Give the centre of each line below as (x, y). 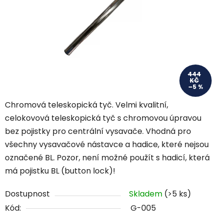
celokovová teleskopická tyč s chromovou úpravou (103, 118)
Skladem (147, 194)
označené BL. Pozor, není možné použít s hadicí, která (107, 158)
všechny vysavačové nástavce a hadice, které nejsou (107, 145)
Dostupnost (27, 194)
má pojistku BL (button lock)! (60, 171)
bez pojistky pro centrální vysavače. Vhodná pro (98, 131)
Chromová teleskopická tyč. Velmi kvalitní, (87, 105)
